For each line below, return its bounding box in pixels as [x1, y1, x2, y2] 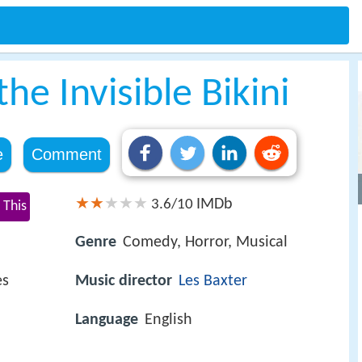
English [145, 312, 192, 329]
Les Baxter [179, 273, 247, 290]
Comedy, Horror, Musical [123, 234, 288, 251]
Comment [31, 145, 102, 163]
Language [75, 312, 138, 329]
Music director [75, 273, 172, 290]
